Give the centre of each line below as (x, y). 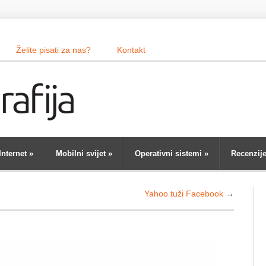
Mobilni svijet (81, 153)
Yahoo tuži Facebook (184, 194)
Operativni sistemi (168, 153)
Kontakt (131, 50)
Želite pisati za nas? (53, 50)
